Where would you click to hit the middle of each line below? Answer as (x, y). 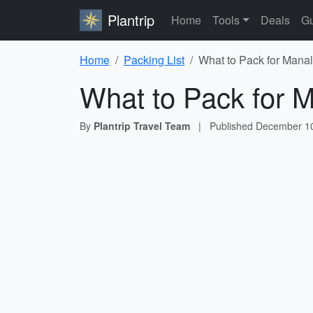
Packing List (154, 60)
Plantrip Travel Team (142, 126)
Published (233, 126)
